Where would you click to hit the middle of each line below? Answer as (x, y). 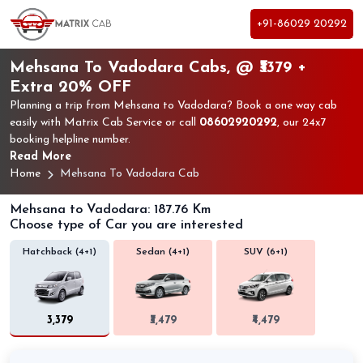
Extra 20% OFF (70, 87)
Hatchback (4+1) (60, 252)
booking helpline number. (70, 139)
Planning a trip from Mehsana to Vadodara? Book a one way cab (173, 105)
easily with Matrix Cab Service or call (105, 122)
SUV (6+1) (266, 252)
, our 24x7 (302, 122)
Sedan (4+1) (163, 252)
